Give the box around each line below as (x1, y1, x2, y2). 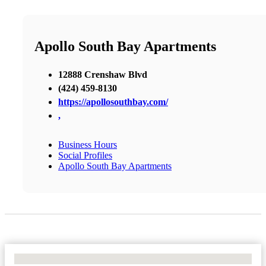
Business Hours (58, 139, 117, 150)
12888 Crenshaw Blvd (58, 69, 147, 80)
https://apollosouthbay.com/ (58, 96, 168, 107)
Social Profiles (58, 150, 112, 160)
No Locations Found (14, 253, 92, 264)
